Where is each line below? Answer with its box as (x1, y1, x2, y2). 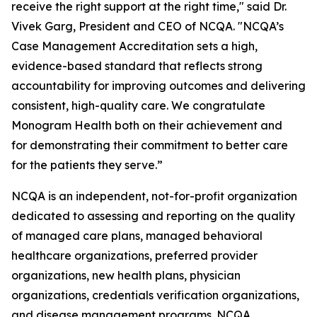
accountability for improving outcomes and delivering (11, 79, 306, 93)
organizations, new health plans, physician (11, 268, 241, 282)
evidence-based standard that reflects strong (11, 59, 263, 73)
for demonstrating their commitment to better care (11, 138, 288, 152)
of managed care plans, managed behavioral (11, 229, 263, 243)
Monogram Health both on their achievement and (11, 118, 282, 132)
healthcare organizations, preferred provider (11, 248, 258, 263)
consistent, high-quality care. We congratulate (11, 98, 265, 113)
